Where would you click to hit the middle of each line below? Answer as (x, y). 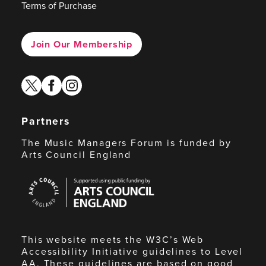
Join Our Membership (82, 44)
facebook (60, 81)
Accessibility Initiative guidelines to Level (132, 252)
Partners (46, 121)
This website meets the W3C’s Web (113, 240)
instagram (81, 81)
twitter (34, 81)
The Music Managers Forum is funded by (126, 143)
